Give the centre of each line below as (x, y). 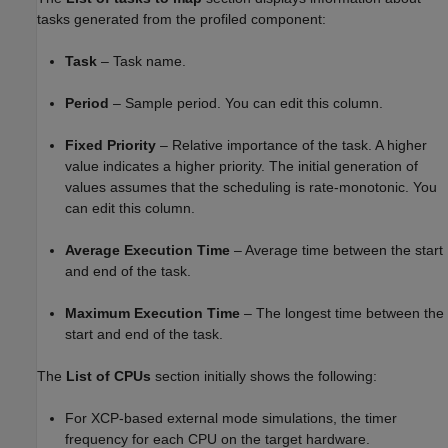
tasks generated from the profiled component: (181, 19)
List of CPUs (108, 376)
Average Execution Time (147, 250)
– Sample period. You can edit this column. (246, 103)
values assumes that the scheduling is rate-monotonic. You (251, 187)
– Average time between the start (336, 250)
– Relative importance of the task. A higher (291, 145)
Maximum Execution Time (152, 313)
